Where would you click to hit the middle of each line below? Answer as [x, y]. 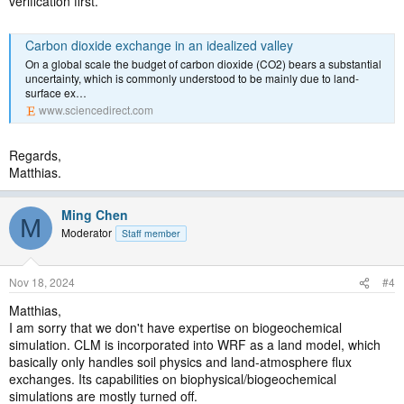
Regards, [35, 156]
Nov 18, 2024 [42, 282]
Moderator [87, 233]
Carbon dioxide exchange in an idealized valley [159, 46]
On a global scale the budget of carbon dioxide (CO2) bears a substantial [203, 64]
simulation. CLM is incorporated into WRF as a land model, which [195, 345]
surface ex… [56, 93]
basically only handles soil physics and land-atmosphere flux [180, 362]
